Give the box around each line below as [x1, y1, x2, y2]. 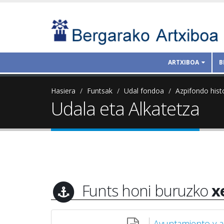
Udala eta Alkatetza [51, 96, 199, 121]
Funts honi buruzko [81, 179, 211, 201]
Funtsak [87, 86, 112, 95]
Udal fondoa [124, 86, 164, 95]
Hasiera [51, 86, 75, 95]
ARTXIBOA [168, 58, 199, 66]
